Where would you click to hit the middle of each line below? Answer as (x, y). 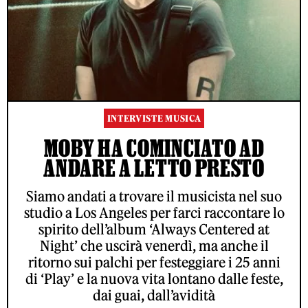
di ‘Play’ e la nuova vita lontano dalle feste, (154, 278)
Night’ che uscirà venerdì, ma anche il (154, 245)
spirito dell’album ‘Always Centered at (154, 229)
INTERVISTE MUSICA (154, 118)
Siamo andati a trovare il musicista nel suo (154, 196)
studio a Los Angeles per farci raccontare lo (154, 212)
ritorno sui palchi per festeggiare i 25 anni (154, 262)
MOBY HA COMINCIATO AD (154, 147)
